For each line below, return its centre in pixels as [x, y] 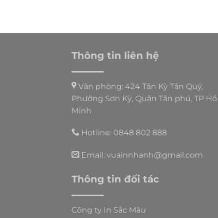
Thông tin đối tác [115, 179]
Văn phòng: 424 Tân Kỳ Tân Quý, [140, 86]
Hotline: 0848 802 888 [123, 133]
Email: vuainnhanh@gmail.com [141, 155]
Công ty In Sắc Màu [109, 210]
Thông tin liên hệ [115, 55]
